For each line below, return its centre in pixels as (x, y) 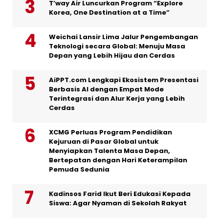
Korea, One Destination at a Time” (109, 13)
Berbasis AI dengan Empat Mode (106, 89)
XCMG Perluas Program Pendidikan (110, 132)
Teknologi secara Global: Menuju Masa (117, 46)
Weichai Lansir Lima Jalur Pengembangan (123, 37)
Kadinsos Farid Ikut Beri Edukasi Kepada (120, 194)
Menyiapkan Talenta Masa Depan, (109, 151)
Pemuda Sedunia (79, 170)
